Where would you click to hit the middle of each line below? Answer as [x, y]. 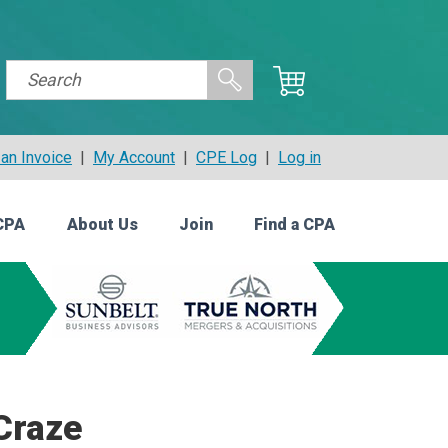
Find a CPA [294, 225]
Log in [299, 157]
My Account [134, 157]
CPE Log [226, 157]
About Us [102, 225]
